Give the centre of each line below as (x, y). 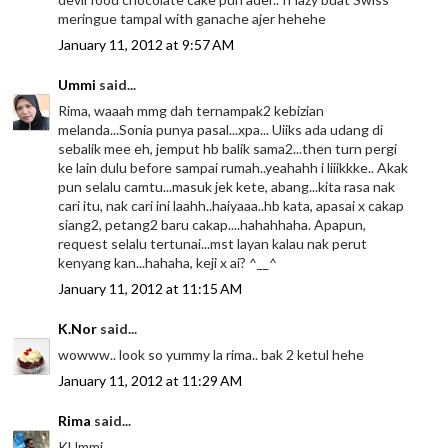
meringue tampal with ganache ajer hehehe (192, 19)
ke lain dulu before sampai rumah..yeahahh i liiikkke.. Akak (233, 168)
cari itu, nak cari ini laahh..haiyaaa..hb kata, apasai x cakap (231, 206)
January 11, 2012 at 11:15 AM (150, 289)
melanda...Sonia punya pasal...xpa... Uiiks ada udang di (221, 130)
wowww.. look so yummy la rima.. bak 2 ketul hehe (211, 355)
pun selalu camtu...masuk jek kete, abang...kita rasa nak (227, 187)
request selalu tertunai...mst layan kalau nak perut (213, 244)
